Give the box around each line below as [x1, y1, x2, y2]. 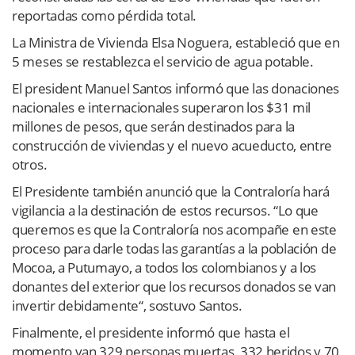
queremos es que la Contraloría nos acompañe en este [12, 219, 337, 239]
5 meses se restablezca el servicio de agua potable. [12, 52, 314, 71]
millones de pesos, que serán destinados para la [12, 116, 295, 136]
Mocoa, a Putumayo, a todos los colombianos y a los [12, 258, 317, 277]
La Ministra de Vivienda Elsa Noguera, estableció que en [12, 32, 340, 52]
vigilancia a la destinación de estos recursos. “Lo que [12, 200, 319, 219]
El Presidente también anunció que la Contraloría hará [12, 181, 330, 200]
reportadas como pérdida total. [12, 6, 197, 25]
